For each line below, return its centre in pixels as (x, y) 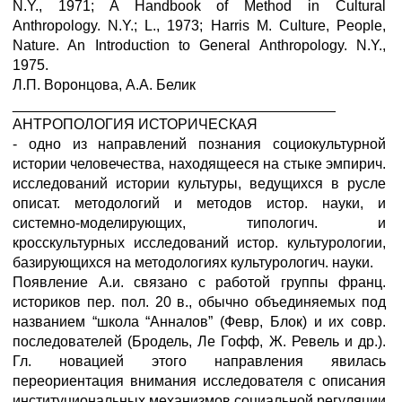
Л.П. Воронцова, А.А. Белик (104, 85)
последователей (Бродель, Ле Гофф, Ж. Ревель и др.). (199, 341)
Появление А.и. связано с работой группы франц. (199, 282)
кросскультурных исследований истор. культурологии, (199, 243)
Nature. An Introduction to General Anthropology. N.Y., (199, 45)
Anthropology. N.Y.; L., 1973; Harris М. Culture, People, (199, 26)
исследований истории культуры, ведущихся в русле (199, 184)
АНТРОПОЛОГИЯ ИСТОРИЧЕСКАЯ (135, 124)
